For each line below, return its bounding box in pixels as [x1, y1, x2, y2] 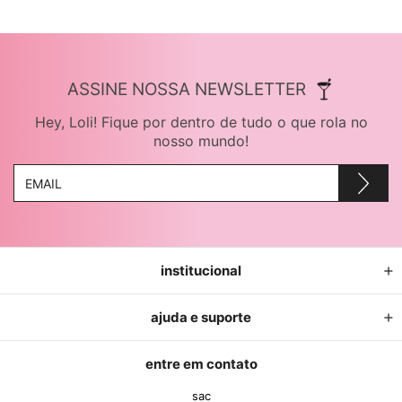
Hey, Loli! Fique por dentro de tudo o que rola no [34, 113, 368, 132]
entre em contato [144, 355, 258, 373]
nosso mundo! [153, 132, 249, 151]
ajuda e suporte [151, 309, 251, 327]
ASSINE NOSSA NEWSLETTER [66, 79, 306, 100]
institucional [161, 262, 241, 280]
